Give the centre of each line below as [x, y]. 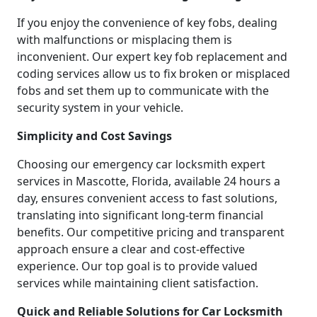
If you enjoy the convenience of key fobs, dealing [147, 23]
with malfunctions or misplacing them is [125, 40]
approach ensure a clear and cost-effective [131, 249]
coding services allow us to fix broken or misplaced [154, 74]
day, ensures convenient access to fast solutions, [147, 198]
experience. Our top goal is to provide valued [137, 266]
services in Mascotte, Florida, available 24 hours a [149, 181]
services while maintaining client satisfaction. [138, 283]
